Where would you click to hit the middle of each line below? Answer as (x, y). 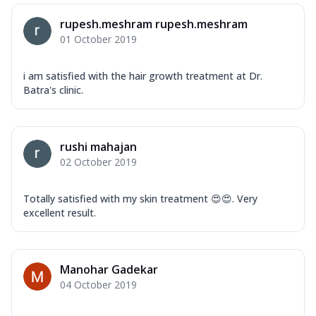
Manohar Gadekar (109, 270)
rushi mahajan (98, 147)
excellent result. (60, 213)
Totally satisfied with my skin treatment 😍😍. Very (140, 199)
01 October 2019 (98, 39)
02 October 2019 (98, 162)
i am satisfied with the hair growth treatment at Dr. (143, 76)
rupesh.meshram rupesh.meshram (154, 24)
